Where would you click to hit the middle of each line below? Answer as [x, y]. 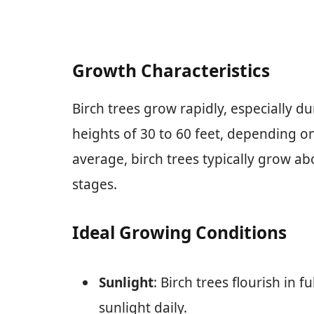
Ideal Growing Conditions [179, 233]
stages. [95, 185]
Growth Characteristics [171, 71]
